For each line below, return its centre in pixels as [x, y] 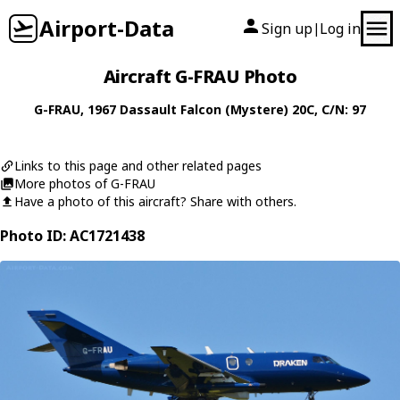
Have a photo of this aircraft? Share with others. [155, 201]
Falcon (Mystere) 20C [247, 109]
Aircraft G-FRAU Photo [200, 76]
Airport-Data [107, 28]
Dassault [148, 109]
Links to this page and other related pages [138, 166]
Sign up [287, 29]
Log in [340, 29]
